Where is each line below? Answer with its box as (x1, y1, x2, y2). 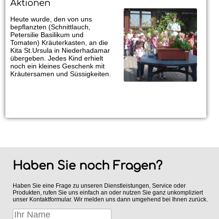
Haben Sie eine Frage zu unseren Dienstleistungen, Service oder (13, 182, 186, 190)
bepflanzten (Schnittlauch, (10, 23, 90, 31)
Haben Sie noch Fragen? (13, 159, 162, 173)
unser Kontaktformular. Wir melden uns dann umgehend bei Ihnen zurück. (13, 196, 208, 203)
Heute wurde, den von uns (10, 15, 92, 23)
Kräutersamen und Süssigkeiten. (10, 70, 111, 78)
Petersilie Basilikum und (10, 31, 84, 39)
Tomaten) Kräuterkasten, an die (10, 39, 108, 47)
